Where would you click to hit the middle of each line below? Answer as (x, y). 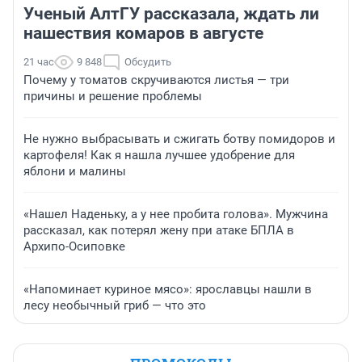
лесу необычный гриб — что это (115, 306)
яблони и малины (75, 172)
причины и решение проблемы (113, 97)
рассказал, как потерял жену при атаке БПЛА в (159, 231)
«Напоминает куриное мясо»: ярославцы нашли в (168, 290)
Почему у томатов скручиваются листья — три (156, 80)
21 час (39, 62)
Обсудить (148, 62)
